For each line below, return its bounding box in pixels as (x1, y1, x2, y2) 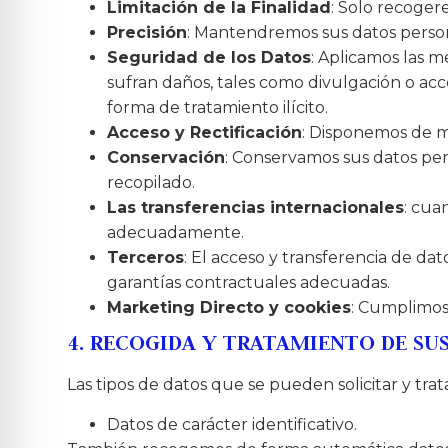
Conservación (107, 148, 226, 168)
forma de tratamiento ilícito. (107, 98, 329, 118)
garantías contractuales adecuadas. (107, 273, 391, 293)
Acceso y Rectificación (107, 123, 303, 143)
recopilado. (107, 173, 196, 193)
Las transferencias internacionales (107, 198, 405, 218)
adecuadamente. (107, 223, 245, 243)
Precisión (107, 23, 188, 43)
